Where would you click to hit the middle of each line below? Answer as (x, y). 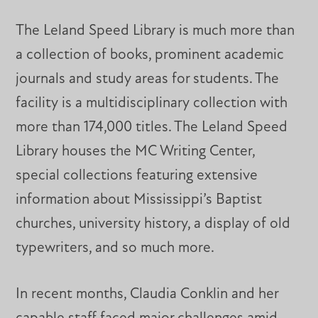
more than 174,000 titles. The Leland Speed (152, 127)
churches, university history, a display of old (153, 224)
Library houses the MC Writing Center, (136, 151)
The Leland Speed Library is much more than (155, 31)
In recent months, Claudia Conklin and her (147, 295)
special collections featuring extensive (137, 175)
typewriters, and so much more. (115, 248)
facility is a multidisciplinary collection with (152, 103)
